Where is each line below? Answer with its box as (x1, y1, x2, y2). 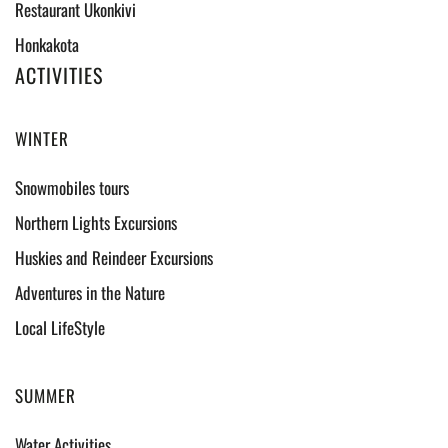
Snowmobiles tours (15, 175, 129, 200)
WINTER (15, 126, 69, 151)
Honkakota (15, 32, 79, 57)
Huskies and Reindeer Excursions (15, 245, 213, 270)
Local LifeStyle (15, 315, 105, 340)
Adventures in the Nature (15, 280, 165, 305)
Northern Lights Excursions (15, 210, 177, 235)
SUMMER (15, 383, 76, 408)
